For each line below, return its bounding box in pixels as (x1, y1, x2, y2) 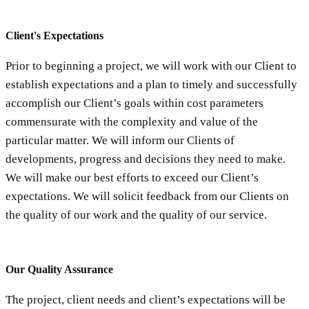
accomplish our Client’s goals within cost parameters (6, 97, 263, 110)
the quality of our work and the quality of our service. (6, 208, 267, 222)
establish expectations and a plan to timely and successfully (6, 78, 297, 92)
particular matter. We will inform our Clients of (6, 134, 235, 148)
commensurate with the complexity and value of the (6, 115, 258, 129)
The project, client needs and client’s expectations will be (6, 292, 286, 306)
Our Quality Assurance (6, 263, 113, 275)
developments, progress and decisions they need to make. (6, 152, 286, 166)
